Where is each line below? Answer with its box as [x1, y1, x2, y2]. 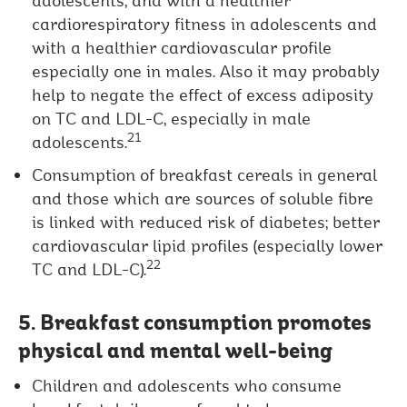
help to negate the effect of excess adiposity [32, 84, 374, 106]
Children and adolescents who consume [32, 374, 342, 397]
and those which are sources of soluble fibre [32, 187, 374, 210]
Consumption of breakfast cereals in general [32, 164, 378, 186]
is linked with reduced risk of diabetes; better [32, 211, 381, 233]
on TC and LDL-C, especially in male [32, 107, 312, 130]
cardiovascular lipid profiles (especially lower [32, 234, 383, 257]
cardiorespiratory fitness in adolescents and [32, 13, 378, 35]
